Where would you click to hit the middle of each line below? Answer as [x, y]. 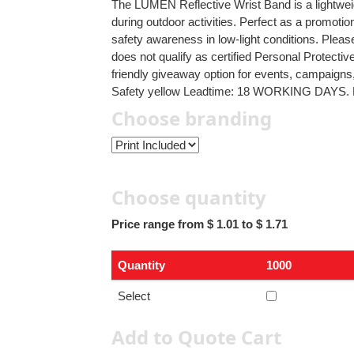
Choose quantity [189, 197]
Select [134, 296]
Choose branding [192, 118]
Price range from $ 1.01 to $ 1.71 [200, 224]
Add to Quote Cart [197, 337]
